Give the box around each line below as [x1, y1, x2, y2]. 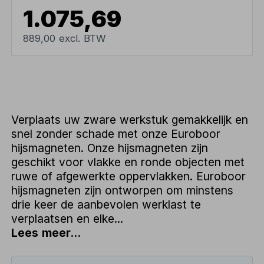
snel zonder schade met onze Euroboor [11, 126, 221, 141]
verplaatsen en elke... [11, 211, 124, 226]
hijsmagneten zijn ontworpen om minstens [11, 183, 234, 197]
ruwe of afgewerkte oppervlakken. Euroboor [11, 169, 246, 183]
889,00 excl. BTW [23, 32, 106, 44]
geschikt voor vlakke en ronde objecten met [11, 154, 245, 169]
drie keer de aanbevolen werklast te [11, 197, 202, 212]
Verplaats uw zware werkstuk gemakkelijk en [11, 112, 249, 127]
